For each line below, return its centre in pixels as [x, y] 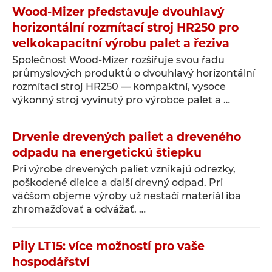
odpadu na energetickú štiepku [107, 153]
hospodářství [51, 262]
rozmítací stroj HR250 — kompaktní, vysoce [119, 87]
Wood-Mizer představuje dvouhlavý [118, 12]
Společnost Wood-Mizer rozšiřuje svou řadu [118, 60]
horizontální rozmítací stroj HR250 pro [125, 28]
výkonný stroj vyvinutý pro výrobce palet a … [121, 100]
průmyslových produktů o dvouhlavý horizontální [134, 73]
